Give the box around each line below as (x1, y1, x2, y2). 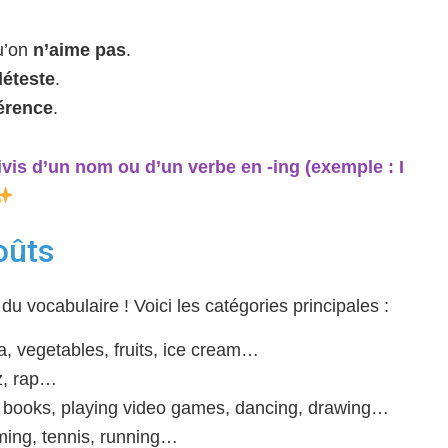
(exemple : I (299, 157, 404, 177)
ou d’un (112, 157, 188, 177)
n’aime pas (32, 40, 126, 60)
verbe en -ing (187, 157, 300, 177)
